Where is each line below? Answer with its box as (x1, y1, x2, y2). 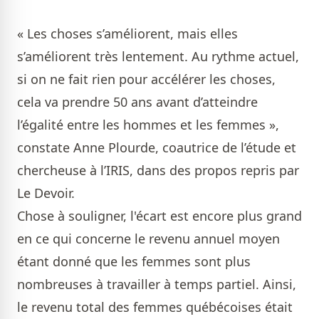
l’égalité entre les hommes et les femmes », (17, 116, 279, 133)
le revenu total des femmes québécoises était (17, 298, 293, 315)
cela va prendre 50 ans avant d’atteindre (17, 93, 258, 110)
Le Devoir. (17, 184, 78, 202)
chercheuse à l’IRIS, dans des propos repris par (17, 162, 299, 179)
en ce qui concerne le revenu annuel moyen (17, 230, 280, 247)
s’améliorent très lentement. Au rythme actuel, (17, 48, 299, 65)
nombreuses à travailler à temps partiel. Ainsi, (17, 276, 296, 293)
